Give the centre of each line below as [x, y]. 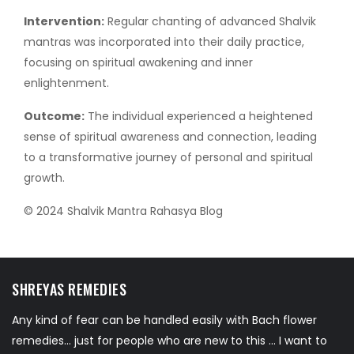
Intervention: [64, 21]
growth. [44, 178]
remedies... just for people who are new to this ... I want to [169, 341]
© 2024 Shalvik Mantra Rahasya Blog [123, 211]
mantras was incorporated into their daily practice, [164, 42]
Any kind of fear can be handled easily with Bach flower [164, 320]
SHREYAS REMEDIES [69, 289]
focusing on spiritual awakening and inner [138, 62]
